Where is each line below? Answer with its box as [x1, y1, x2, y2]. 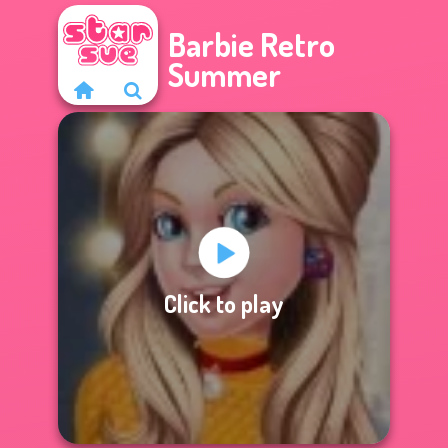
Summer [168, 54, 281, 95]
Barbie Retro [168, 24, 335, 65]
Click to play [164, 287, 284, 319]
